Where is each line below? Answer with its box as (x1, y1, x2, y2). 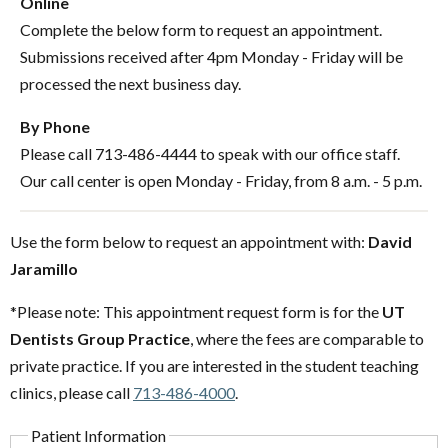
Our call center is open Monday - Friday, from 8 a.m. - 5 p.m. (20, 170, 422, 190)
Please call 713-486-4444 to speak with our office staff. (20, 143, 400, 163)
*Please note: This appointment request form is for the (10, 301, 382, 321)
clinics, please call (10, 382, 133, 402)
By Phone (20, 116, 90, 136)
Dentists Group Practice (10, 328, 190, 348)
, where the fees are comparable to (190, 328, 424, 348)
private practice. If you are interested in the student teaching (10, 355, 419, 375)
